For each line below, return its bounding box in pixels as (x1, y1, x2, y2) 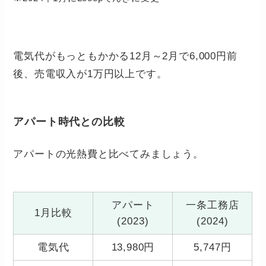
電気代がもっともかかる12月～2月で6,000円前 (13, 50, 237, 62)
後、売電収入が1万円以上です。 (13, 68, 167, 80)
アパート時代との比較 (13, 116, 125, 128)
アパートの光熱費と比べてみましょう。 (13, 148, 204, 160)
